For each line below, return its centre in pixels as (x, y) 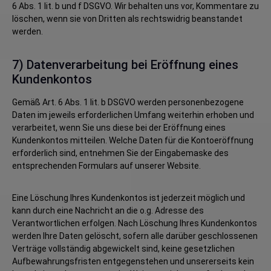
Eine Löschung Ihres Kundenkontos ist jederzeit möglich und (129, 198)
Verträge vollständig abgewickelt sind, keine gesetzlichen (123, 249)
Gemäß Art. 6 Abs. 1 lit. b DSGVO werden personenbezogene (128, 102)
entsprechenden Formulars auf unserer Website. (106, 166)
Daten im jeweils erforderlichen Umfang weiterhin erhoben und (133, 115)
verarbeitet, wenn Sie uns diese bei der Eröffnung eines (119, 128)
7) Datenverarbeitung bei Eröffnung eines (125, 65)
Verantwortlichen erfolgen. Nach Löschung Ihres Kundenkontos (135, 223)
